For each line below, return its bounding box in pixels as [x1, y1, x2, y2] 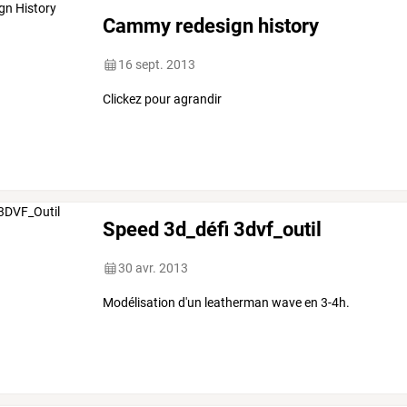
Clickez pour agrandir [103, 92, 223, 107]
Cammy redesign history [103, 14, 320, 38]
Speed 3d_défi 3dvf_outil [103, 216, 323, 241]
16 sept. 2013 [118, 57, 196, 73]
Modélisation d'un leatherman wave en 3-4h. [103, 295, 351, 311]
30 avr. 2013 [118, 261, 189, 276]
